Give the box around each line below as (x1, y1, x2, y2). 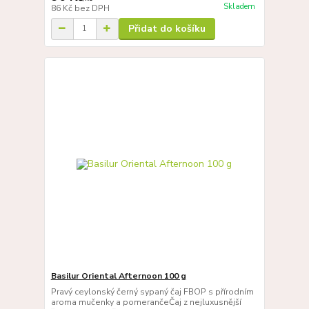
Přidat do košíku (128, 21, 206, 35)
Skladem (223, 1, 255, 12)
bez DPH (74, 2, 110, 14)
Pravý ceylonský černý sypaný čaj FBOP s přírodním (50, 286, 254, 298)
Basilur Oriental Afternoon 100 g (50, 270, 186, 282)
